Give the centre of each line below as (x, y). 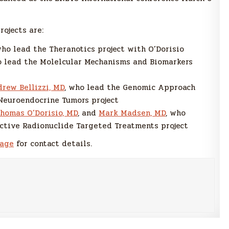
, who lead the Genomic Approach (130, 88)
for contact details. (53, 144)
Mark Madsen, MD (132, 113)
